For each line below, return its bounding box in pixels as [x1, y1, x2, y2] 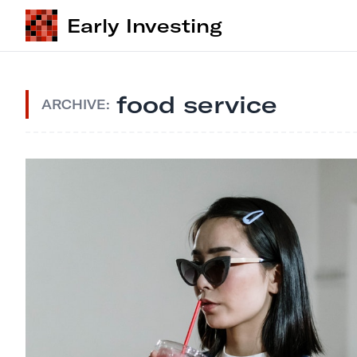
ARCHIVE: [41, 96, 110, 112]
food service [116, 89, 277, 120]
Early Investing [67, 14, 222, 37]
